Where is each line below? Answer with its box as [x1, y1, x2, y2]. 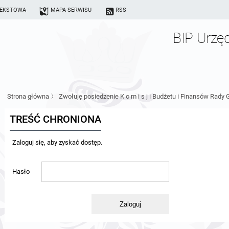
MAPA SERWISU [50, 6, 91, 13]
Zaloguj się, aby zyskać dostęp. [12, 139, 102, 146]
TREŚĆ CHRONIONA [10, 113, 101, 125]
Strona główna [7, 93, 49, 100]
